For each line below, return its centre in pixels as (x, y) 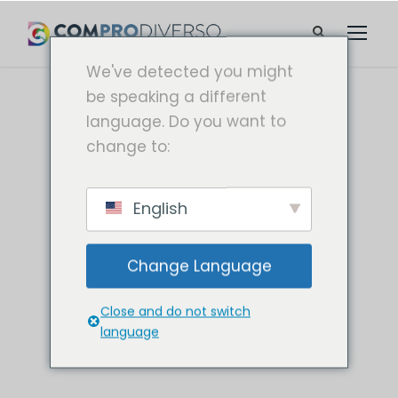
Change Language (199, 266)
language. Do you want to (186, 121)
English (158, 207)
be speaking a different (176, 96)
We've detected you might (190, 71)
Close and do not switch (175, 311)
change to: (128, 146)
